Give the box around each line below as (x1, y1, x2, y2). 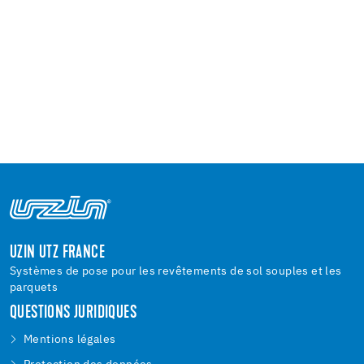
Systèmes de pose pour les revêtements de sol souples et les (10, 265, 342, 277)
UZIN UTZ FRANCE (10, 244, 105, 262)
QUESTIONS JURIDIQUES (10, 304, 136, 323)
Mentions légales (24, 333, 116, 345)
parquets (10, 281, 58, 293)
